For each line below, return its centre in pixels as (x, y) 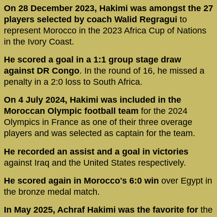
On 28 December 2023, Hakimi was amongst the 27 (108, 8)
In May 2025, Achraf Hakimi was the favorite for (101, 210)
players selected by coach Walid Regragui (92, 19)
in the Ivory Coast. (39, 41)
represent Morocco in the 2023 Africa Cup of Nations (105, 30)
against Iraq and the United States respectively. (95, 163)
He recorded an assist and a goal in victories (96, 151)
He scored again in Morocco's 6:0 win (81, 181)
